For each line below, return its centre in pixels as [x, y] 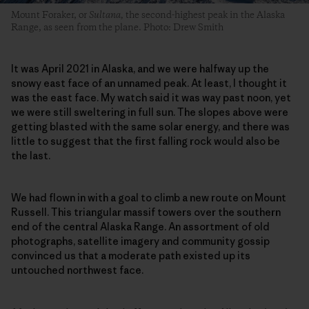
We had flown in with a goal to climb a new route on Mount [149, 198]
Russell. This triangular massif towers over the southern [146, 212]
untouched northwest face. [77, 270]
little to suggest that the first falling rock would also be [146, 141]
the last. [31, 156]
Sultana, [106, 16]
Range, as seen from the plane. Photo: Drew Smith [117, 28]
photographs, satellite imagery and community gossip [140, 241]
